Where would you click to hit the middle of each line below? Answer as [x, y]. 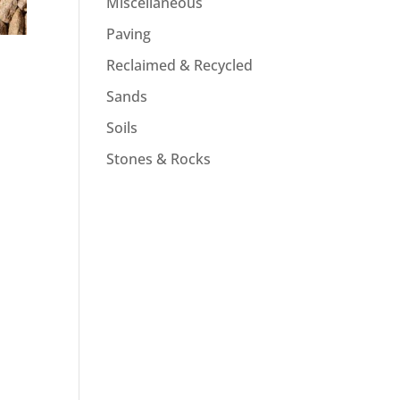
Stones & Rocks [159, 159]
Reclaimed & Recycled [180, 65]
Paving [129, 34]
